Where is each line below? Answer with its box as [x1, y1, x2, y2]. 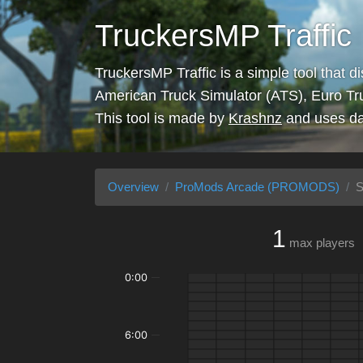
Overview [108, 180, 159, 194]
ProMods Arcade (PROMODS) [175, 180, 340, 194]
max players [289, 236, 355, 250]
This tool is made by [95, 110, 228, 126]
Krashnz [228, 110, 282, 126]
